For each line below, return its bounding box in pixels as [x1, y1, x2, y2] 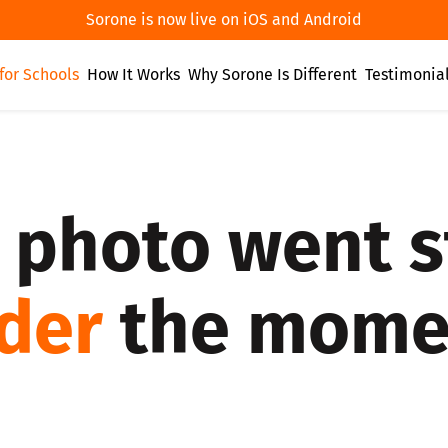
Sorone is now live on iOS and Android [86, 10, 362, 29]
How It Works [87, 65, 180, 84]
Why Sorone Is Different [188, 65, 357, 84]
